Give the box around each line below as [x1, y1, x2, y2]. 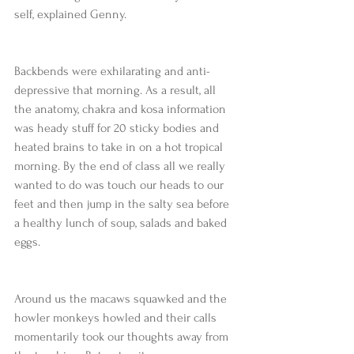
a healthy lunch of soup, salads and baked [14, 216, 230, 230]
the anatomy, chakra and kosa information [14, 102, 229, 116]
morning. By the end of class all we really [14, 159, 228, 173]
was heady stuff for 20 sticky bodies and [14, 121, 222, 135]
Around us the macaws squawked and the [14, 292, 230, 306]
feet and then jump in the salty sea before [14, 197, 232, 211]
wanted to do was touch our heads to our [14, 178, 227, 192]
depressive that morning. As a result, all [14, 83, 219, 97]
